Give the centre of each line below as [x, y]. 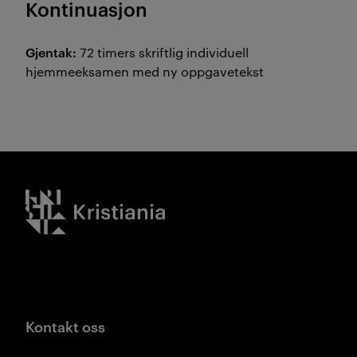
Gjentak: [53, 52]
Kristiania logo [69, 199]
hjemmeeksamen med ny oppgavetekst [145, 71]
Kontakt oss [65, 326]
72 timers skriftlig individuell [164, 52]
